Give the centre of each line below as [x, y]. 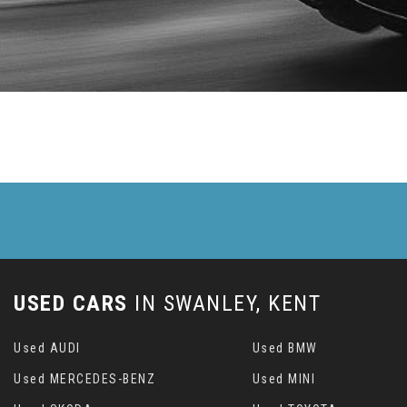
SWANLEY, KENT [238, 303]
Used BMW [285, 347]
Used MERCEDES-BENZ [84, 378]
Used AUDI [47, 347]
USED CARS [71, 303]
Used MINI [284, 378]
